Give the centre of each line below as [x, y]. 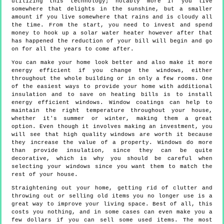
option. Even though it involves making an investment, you [112, 127]
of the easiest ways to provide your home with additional [112, 87]
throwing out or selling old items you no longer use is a [112, 196]
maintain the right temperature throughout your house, [112, 111]
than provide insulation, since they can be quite [112, 151]
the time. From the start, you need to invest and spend [112, 25]
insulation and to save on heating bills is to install [112, 95]
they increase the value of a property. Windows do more [112, 143]
